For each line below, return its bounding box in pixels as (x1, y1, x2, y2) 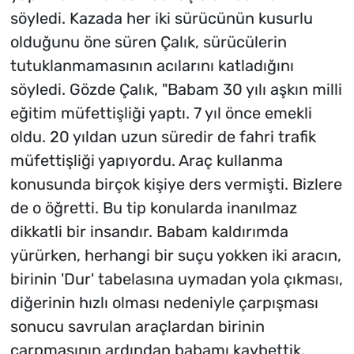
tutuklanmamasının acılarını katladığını (9, 56, 294, 76)
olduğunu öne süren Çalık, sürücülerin (9, 32, 287, 52)
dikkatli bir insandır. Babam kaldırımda (9, 222, 288, 242)
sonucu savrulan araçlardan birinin (9, 317, 265, 337)
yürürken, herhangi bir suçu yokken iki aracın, (9, 246, 341, 265)
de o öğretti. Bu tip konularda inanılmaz (9, 198, 297, 218)
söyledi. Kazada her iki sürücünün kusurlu (9, 9, 313, 28)
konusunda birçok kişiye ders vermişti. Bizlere (9, 175, 342, 194)
